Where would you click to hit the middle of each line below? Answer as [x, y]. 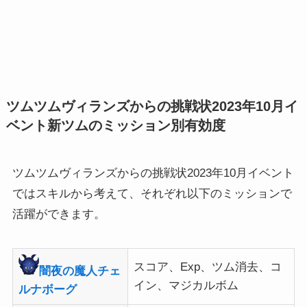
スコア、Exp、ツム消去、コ [208, 267]
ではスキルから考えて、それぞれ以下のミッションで [152, 193]
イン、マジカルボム [186, 285]
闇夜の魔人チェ [80, 271]
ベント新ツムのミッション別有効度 [115, 125]
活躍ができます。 [59, 214]
